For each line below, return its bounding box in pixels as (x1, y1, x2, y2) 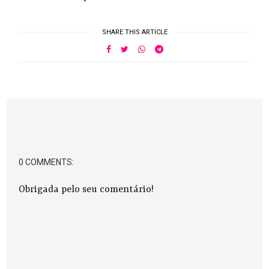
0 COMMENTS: (19, 157, 74, 168)
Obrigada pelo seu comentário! (19, 184, 154, 196)
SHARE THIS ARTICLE (101, 28, 168, 37)
